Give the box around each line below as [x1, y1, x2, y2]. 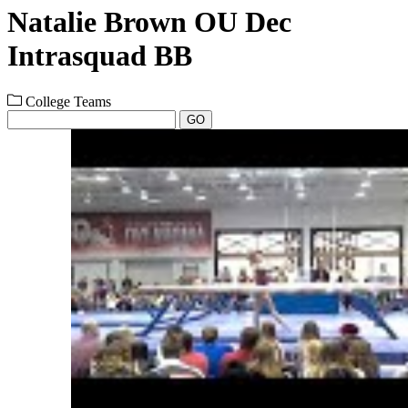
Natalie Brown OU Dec [7, 5, 291, 39]
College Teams [22, 93, 111, 109]
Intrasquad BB [7, 39, 192, 73]
